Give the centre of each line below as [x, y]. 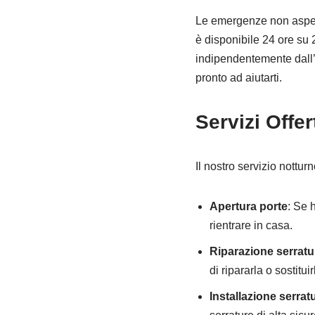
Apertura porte [248, 206]
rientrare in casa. [251, 225]
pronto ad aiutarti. [238, 78]
